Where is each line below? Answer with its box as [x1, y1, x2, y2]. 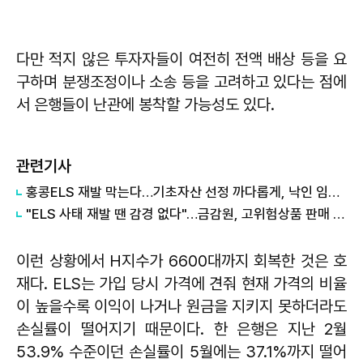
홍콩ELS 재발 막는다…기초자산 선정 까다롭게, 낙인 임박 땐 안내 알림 [328, 183, 340, 200]
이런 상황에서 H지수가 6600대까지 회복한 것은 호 [16, 250, 347, 271]
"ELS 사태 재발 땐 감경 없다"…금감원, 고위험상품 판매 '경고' [333, 205, 344, 222]
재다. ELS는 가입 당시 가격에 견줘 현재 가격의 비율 [16, 273, 347, 293]
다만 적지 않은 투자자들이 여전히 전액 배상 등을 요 [16, 49, 347, 69]
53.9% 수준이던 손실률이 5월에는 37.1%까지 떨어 [16, 341, 347, 361]
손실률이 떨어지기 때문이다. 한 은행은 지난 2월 [16, 318, 347, 339]
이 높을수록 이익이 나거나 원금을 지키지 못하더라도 [16, 296, 347, 316]
